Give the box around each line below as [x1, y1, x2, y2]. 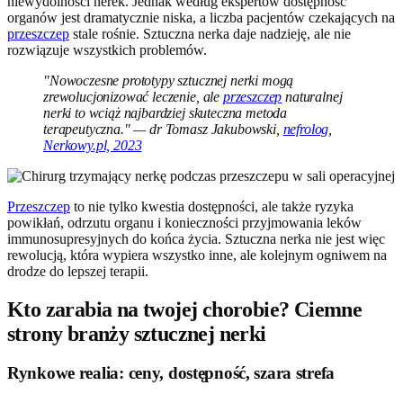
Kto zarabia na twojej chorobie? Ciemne [7, 297, 363, 321]
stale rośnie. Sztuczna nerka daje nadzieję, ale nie [69, 25, 351, 41]
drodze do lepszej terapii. [7, 263, 148, 279]
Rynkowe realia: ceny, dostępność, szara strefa [7, 363, 336, 383]
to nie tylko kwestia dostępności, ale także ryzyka [70, 198, 354, 214]
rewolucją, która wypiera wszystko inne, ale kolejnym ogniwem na [7, 246, 387, 263]
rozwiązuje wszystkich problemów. [7, 41, 207, 58]
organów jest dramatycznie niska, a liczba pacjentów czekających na [7, 9, 395, 25]
